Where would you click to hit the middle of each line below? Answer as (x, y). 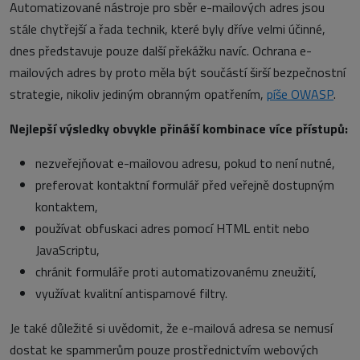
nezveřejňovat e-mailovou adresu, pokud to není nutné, (185, 164)
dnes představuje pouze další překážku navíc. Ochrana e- (161, 51)
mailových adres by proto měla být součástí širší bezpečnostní (178, 73)
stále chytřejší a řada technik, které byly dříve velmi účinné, (168, 29)
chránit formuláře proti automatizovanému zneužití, (176, 272)
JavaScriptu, (67, 250)
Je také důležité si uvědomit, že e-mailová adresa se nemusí (171, 328)
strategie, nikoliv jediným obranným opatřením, (137, 94)
